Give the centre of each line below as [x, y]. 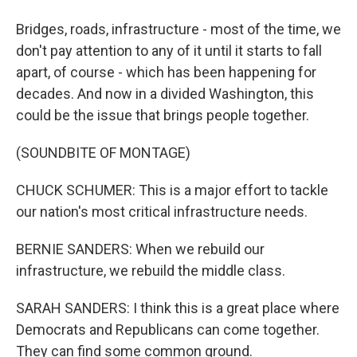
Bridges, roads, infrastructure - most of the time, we [178, 29]
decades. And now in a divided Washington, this [165, 94]
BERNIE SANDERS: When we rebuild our [140, 249]
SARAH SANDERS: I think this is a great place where [178, 308]
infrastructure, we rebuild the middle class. [151, 271]
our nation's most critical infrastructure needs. [162, 212]
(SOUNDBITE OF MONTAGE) [103, 153]
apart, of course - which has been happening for [166, 72]
